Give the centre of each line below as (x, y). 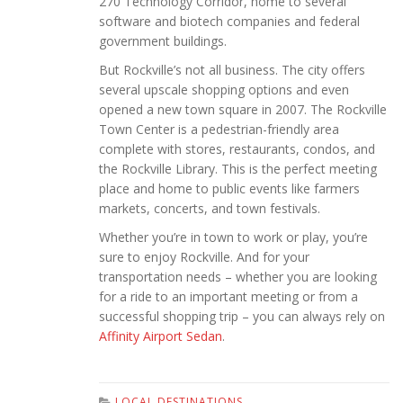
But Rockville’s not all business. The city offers (232, 70)
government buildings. (163, 41)
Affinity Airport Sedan (161, 336)
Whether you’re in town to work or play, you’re (233, 237)
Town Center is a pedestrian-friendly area (219, 130)
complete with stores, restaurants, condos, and (237, 149)
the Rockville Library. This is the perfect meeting (238, 169)
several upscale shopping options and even (224, 90)
